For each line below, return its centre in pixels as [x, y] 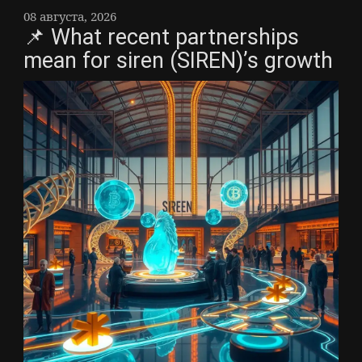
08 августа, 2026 [70, 17]
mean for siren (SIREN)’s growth [178, 61]
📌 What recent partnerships [161, 38]
